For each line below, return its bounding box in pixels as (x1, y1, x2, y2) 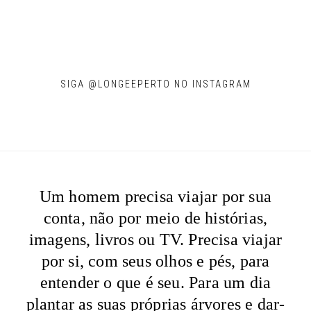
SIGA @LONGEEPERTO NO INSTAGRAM (60, 78, 251, 90)
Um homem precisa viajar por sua (39, 187, 272, 205)
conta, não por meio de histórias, (43, 208, 268, 227)
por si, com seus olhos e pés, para (41, 251, 270, 270)
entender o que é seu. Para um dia (40, 273, 271, 292)
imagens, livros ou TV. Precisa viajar (28, 230, 283, 249)
